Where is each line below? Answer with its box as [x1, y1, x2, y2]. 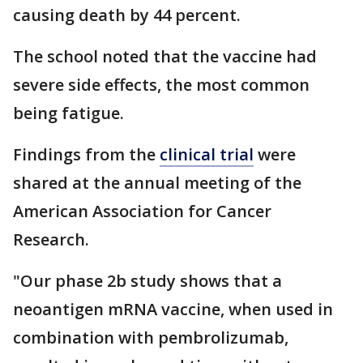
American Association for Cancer [13, 200, 271, 223]
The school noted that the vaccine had [13, 45, 317, 68]
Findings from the [13, 143, 160, 166]
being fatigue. [13, 102, 128, 125]
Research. [13, 228, 89, 251]
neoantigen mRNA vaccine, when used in [13, 298, 333, 321]
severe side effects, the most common [13, 74, 310, 96]
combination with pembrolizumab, [13, 327, 288, 349]
